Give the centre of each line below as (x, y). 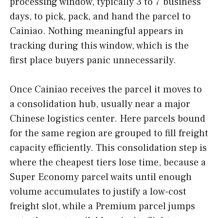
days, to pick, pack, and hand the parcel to (100, 16)
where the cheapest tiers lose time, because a (108, 162)
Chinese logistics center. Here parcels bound (108, 118)
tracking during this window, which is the (99, 45)
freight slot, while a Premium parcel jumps (102, 206)
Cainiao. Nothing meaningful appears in (97, 31)
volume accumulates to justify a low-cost (98, 191)
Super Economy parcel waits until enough (101, 177)
